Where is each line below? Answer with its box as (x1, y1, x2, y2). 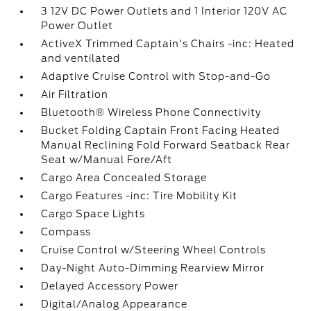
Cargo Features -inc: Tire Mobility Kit (41, 190, 238, 201)
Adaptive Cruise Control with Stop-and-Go (41, 71, 271, 82)
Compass (41, 226, 92, 237)
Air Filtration (41, 89, 109, 100)
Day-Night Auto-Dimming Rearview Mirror (41, 262, 265, 274)
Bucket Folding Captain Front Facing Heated (41, 125, 280, 136)
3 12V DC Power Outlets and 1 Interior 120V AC (41, 6, 288, 17)
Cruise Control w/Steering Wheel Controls (41, 244, 267, 255)
